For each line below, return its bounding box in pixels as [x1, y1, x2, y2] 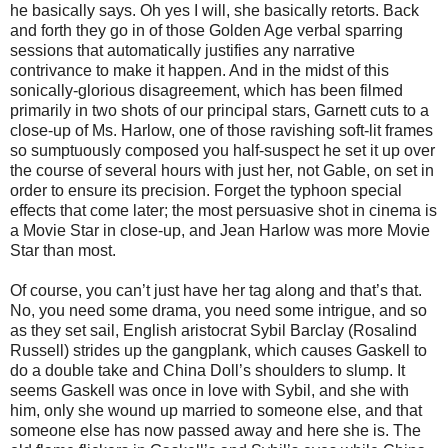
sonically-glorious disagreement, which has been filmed [10, 81, 403, 99]
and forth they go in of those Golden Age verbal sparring [10, 21, 403, 39]
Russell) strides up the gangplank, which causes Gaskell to [10, 341, 427, 359]
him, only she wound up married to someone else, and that [10, 401, 422, 419]
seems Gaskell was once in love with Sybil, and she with [10, 381, 409, 399]
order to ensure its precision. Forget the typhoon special [10, 181, 402, 199]
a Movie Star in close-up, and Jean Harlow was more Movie [10, 221, 430, 239]
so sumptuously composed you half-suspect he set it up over [10, 141, 435, 159]
